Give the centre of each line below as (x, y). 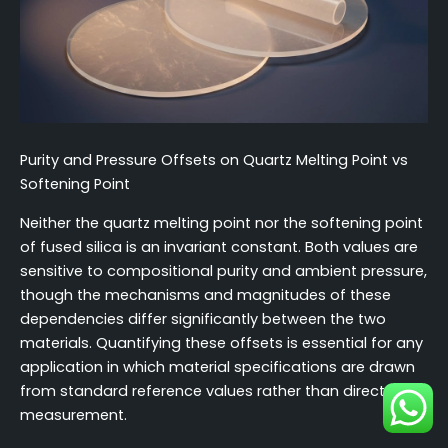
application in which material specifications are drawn (217, 366)
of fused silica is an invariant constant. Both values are (219, 246)
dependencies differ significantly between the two (203, 318)
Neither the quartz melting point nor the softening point (221, 222)
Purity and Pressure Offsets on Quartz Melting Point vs (214, 160)
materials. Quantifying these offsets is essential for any (221, 342)
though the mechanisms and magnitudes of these (205, 294)
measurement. (73, 414)
